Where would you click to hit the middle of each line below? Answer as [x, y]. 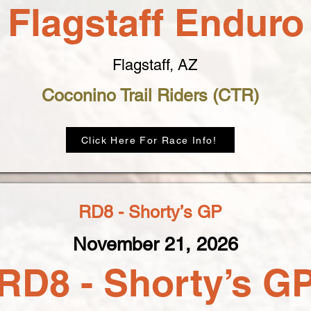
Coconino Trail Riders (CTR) [150, 95]
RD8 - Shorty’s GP [150, 212]
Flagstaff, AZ [155, 65]
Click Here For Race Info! [149, 140]
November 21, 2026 [155, 244]
